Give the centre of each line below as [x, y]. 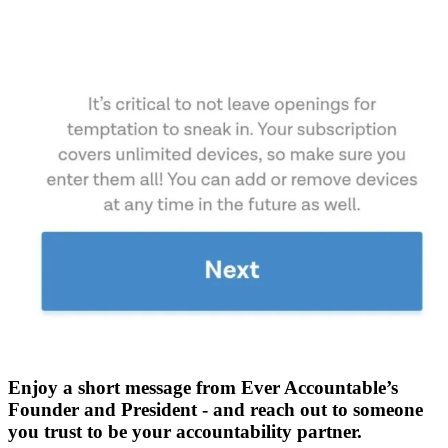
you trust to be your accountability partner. [185, 432]
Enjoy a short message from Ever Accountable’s [203, 388]
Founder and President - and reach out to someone [215, 410]
